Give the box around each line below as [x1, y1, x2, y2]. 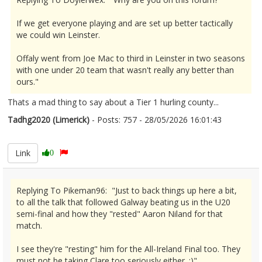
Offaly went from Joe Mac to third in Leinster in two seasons [16, 53, 245, 64]
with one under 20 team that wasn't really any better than [16, 64, 234, 75]
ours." [16, 76, 39, 87]
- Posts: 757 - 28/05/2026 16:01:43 [89, 114, 222, 125]
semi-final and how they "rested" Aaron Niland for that [16, 208, 223, 219]
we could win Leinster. [16, 29, 100, 40]
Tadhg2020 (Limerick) [8, 114, 89, 125]
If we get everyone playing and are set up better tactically [16, 18, 233, 29]
